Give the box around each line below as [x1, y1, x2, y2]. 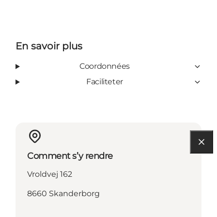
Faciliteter [86, 77, 123, 87]
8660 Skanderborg [27, 189, 100, 199]
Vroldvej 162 [27, 170, 72, 179]
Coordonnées [79, 62, 130, 71]
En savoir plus [15, 40, 82, 52]
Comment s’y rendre [27, 151, 113, 162]
